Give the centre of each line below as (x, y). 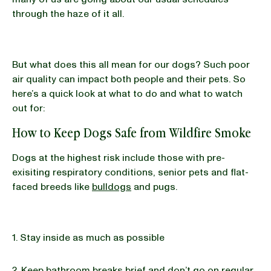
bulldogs (112, 187)
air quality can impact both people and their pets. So (129, 79)
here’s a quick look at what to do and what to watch (127, 94)
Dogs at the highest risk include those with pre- (119, 158)
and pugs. (155, 187)
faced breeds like (52, 187)
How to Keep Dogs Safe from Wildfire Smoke (132, 133)
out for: (30, 108)
